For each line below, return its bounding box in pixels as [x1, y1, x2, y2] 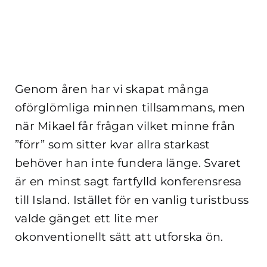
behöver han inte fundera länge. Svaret [15, 156, 241, 170]
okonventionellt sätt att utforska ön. [15, 229, 223, 244]
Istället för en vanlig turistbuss [73, 193, 249, 207]
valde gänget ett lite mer [15, 211, 159, 225]
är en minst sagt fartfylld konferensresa [15, 174, 242, 188]
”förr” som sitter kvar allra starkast [15, 137, 210, 151]
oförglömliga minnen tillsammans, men [15, 100, 246, 114]
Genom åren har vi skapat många [15, 82, 209, 96]
